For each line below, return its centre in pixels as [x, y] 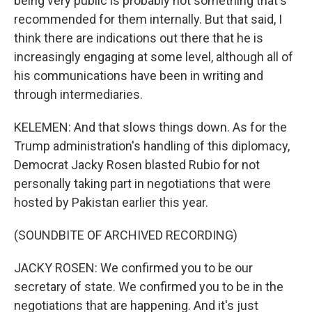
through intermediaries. [78, 94]
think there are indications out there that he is [139, 38]
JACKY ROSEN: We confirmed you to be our [133, 268]
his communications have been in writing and [139, 76]
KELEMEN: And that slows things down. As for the [150, 127]
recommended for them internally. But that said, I [148, 19]
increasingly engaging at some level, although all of [154, 57]
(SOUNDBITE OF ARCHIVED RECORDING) [126, 235]
